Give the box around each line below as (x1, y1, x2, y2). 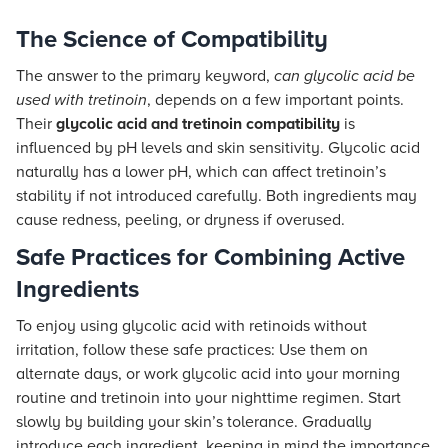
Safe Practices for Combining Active (16, 243, 405, 272)
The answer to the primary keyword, (16, 66, 274, 86)
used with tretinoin (16, 90, 147, 110)
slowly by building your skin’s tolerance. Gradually (16, 412, 372, 432)
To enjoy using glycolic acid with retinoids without (16, 316, 367, 336)
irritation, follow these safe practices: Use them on (16, 340, 368, 360)
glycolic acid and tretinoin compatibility (56, 114, 340, 134)
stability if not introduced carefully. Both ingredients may (16, 186, 417, 206)
